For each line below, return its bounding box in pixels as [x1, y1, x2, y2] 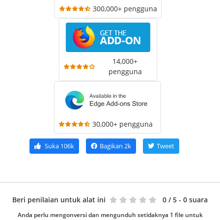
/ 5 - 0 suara [168, 195, 208, 205]
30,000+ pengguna [92, 119, 153, 129]
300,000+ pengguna [93, 4, 157, 14]
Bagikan [99, 141, 123, 151]
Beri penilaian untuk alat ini [12, 195, 106, 205]
